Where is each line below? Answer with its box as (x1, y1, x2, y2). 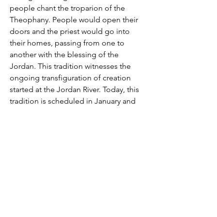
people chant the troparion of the (10, 3, 125, 13)
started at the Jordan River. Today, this (10, 85, 139, 94)
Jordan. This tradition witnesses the (10, 62, 131, 71)
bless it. (10, 120, 36, 129)
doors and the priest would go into (10, 27, 130, 36)
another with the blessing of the (10, 50, 119, 59)
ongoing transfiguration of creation (10, 73, 131, 82)
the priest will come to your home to (10, 108, 135, 117)
